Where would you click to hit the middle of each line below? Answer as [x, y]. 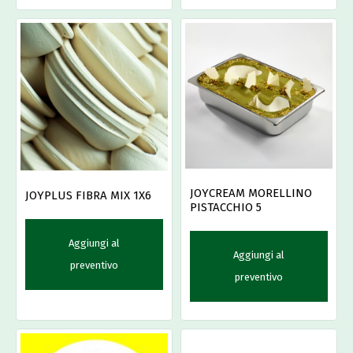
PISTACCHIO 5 [226, 208]
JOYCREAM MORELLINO [251, 193]
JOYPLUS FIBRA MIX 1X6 [88, 196]
